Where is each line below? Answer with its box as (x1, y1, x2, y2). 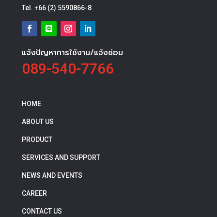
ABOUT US (21, 117, 54, 125)
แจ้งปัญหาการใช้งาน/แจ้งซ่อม (21, 46, 123, 59)
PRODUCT (21, 135, 52, 143)
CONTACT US (21, 207, 62, 215)
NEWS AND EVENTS (21, 171, 82, 179)
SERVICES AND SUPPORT (21, 153, 100, 161)
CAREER (21, 189, 47, 197)
